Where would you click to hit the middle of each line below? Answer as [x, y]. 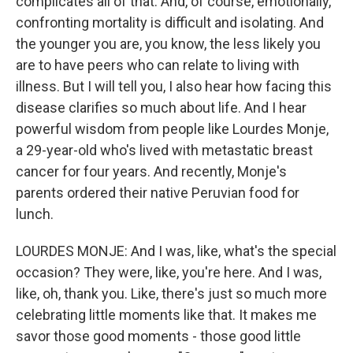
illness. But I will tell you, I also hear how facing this [174, 86]
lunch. [35, 214]
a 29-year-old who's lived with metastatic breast [164, 150]
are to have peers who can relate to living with [158, 65]
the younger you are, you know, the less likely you [168, 44]
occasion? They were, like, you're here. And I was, [169, 272]
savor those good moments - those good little [158, 336]
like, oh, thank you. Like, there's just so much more [171, 294]
